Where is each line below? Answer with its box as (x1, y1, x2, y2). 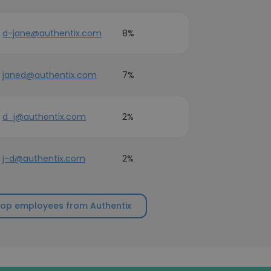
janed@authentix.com (2, 69, 97, 81)
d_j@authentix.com (2, 111, 86, 123)
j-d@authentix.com (2, 152, 85, 165)
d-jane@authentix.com (2, 27, 102, 39)
